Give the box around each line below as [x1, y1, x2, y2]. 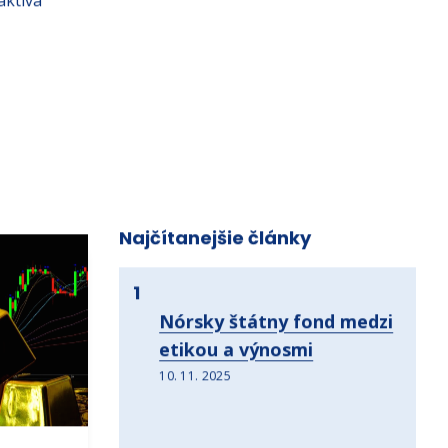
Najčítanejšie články [118, 244, 311, 270]
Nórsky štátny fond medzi [159, 328, 394, 353]
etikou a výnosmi [159, 356, 314, 381]
